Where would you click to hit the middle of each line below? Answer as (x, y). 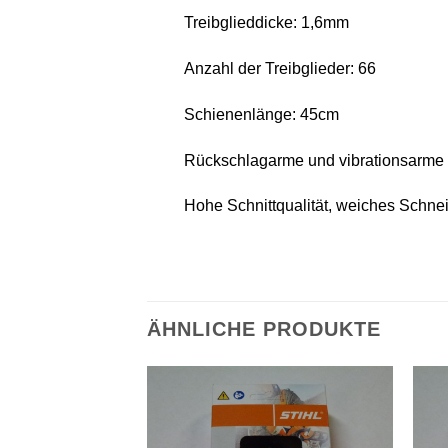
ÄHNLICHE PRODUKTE (264, 328)
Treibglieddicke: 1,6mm (266, 23)
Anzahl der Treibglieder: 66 (279, 68)
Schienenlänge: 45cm (261, 114)
